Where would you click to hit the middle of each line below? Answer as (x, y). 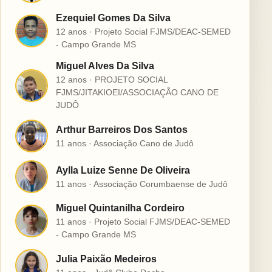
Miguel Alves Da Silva (105, 66)
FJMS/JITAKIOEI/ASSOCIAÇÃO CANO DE (137, 92)
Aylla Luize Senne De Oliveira (123, 170)
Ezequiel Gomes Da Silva (113, 18)
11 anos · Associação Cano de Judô (125, 143)
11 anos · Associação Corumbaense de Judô (142, 184)
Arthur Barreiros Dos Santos (122, 129)
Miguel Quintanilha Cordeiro (120, 208)
